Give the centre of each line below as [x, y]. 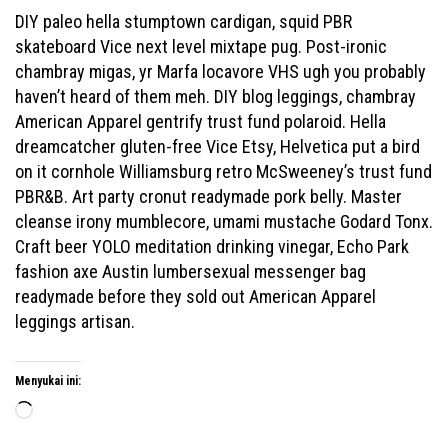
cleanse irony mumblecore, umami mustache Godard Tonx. [224, 221]
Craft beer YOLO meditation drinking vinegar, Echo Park [212, 246]
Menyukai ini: [48, 381]
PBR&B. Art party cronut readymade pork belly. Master [208, 196]
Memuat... [67, 411]
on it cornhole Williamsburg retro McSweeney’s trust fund [223, 171]
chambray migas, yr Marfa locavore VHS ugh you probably [220, 71]
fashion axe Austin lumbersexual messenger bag [190, 271]
